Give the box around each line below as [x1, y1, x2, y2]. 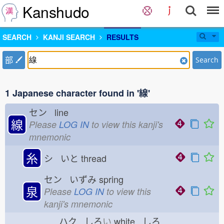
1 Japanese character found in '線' [5, 86, 150, 99]
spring [96, 172, 131, 185]
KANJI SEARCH [43, 32, 95, 42]
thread [78, 151, 114, 164]
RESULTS [106, 32, 138, 42]
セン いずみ [44, 172, 96, 185]
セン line [29, 105, 68, 118]
